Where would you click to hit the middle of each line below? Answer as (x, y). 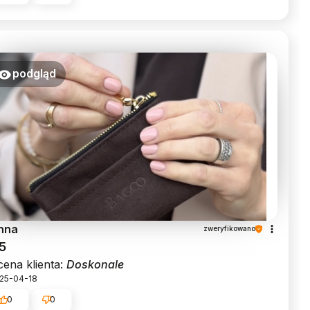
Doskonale (95, 264)
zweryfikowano (229, 229)
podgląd (34, 74)
